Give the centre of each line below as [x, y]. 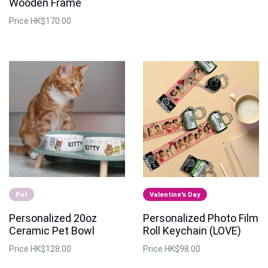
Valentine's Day [175, 194]
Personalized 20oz [53, 218]
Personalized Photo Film [201, 218]
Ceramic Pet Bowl [52, 230]
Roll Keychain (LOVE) [192, 230]
